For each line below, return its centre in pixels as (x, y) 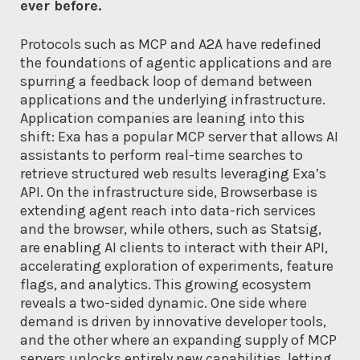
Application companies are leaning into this (162, 119)
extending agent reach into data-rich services (168, 211)
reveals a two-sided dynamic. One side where (164, 303)
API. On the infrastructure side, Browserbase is (169, 192)
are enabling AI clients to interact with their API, (174, 248)
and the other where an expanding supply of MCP (178, 340)
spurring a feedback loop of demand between (166, 82)
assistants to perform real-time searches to (162, 155)
